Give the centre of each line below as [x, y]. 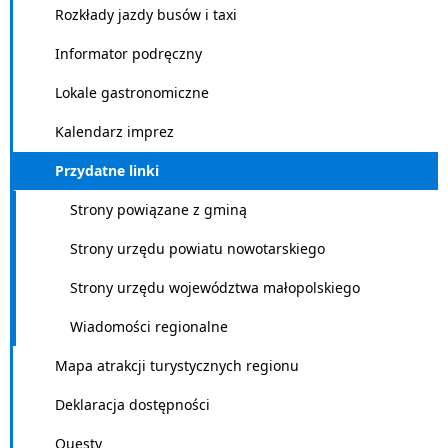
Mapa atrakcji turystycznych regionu [177, 365]
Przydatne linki [107, 170]
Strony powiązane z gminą [158, 209]
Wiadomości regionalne [149, 326]
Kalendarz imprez [114, 131]
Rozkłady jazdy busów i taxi [146, 14]
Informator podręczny [128, 53]
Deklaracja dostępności [132, 404]
